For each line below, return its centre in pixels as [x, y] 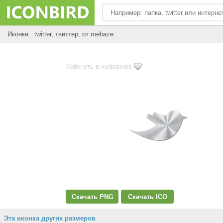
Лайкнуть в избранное [99, 66]
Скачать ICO [148, 197]
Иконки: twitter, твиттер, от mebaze [60, 34]
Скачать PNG [92, 197]
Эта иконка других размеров [50, 218]
